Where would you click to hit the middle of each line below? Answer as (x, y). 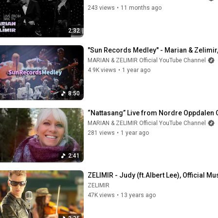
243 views (101, 8)
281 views (101, 133)
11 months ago (141, 8)
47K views (101, 195)
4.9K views (102, 70)
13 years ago (138, 195)
